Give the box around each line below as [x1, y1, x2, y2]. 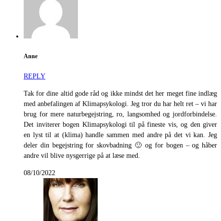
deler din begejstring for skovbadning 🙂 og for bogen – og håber [24, 142, 217, 149]
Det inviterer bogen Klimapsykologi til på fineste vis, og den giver [24, 121, 217, 129]
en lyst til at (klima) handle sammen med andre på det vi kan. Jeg [24, 131, 217, 139]
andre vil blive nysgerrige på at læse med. [24, 152, 140, 160]
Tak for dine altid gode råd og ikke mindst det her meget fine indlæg [24, 90, 217, 98]
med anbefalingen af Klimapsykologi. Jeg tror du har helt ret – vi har [24, 100, 217, 108]
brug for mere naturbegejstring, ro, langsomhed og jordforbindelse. [24, 110, 217, 118]
